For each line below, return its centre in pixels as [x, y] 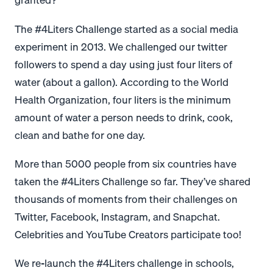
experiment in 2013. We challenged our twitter [121, 46]
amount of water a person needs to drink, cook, [124, 117]
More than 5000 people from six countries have [126, 164]
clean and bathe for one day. [80, 135]
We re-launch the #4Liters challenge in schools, [124, 263]
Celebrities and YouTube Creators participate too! [128, 235]
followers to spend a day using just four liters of [123, 64]
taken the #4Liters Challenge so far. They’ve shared [133, 182]
